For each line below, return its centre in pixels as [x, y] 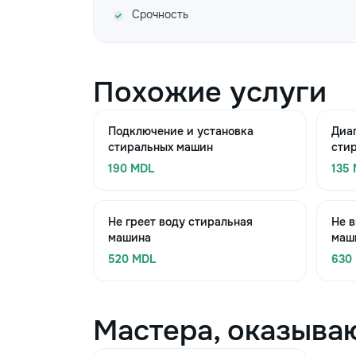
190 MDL [131, 168]
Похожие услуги [210, 92]
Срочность [160, 14]
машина [130, 238]
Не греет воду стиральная [180, 222]
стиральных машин [161, 147]
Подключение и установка [181, 131]
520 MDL [132, 259]
